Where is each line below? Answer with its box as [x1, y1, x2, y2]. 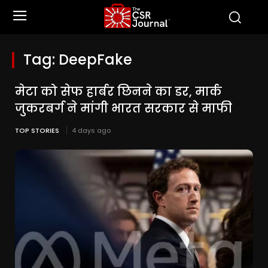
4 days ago [72, 126, 111, 135]
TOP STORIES [15, 126, 59, 135]
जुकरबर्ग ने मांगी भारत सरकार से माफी [15, 100, 232, 117]
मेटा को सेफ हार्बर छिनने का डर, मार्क [15, 83, 222, 100]
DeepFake [59, 50, 132, 69]
